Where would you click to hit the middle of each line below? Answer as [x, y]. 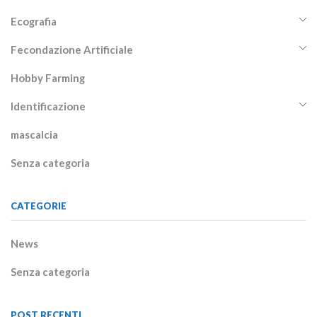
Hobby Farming [48, 77]
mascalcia [34, 134]
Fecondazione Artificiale [72, 49]
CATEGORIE [39, 206]
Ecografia [34, 21]
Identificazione [48, 106]
